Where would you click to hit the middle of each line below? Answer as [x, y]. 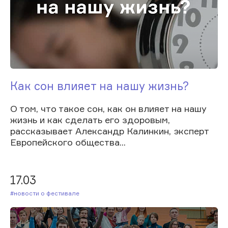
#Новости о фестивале [48, 193]
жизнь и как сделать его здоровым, [90, 119]
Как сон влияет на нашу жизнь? [99, 85]
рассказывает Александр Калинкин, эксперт [109, 131]
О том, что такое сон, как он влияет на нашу [108, 108]
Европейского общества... [68, 142]
